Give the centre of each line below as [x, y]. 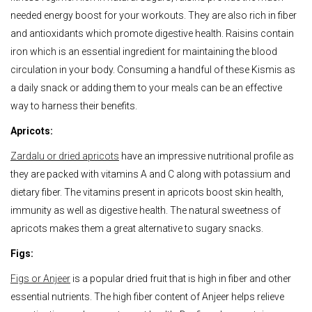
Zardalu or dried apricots [65, 156]
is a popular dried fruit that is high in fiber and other [181, 278]
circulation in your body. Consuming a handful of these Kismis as [153, 69]
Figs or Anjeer [40, 278]
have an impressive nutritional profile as [206, 156]
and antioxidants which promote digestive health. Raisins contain [152, 33]
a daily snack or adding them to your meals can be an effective [146, 87]
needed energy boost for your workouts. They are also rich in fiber [154, 15]
